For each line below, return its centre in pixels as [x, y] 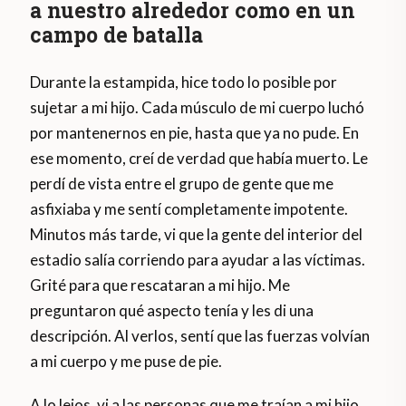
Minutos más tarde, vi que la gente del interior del [197, 235]
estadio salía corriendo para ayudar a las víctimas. [198, 260]
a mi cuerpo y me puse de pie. [126, 362]
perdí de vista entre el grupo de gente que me [182, 184]
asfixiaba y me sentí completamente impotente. [189, 209]
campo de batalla [117, 35]
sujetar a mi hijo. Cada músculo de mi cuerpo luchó [198, 108]
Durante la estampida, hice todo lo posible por [184, 82]
